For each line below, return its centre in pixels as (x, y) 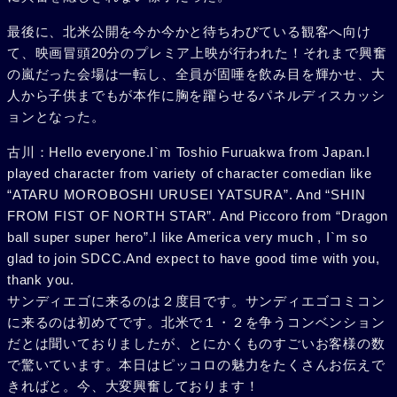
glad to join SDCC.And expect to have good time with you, (194, 258)
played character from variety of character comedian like (190, 173)
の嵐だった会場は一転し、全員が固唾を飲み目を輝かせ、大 (196, 74)
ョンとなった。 (56, 117)
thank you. (41, 280)
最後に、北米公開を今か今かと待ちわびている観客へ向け (189, 31)
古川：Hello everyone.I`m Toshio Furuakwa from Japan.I (189, 152)
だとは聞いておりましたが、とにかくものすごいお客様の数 (196, 343)
